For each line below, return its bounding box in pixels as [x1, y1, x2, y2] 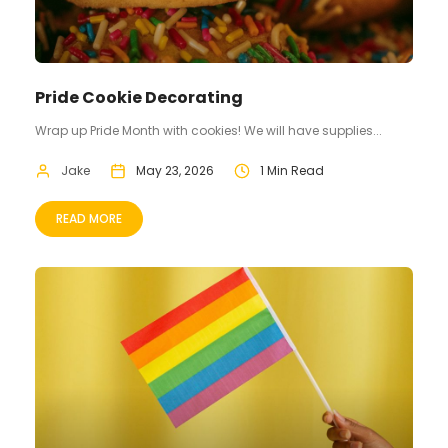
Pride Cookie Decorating [35, 86, 243, 110]
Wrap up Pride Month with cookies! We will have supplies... [35, 122, 382, 140]
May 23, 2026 [136, 162, 214, 180]
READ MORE [56, 210, 122, 228]
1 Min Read [260, 162, 324, 180]
